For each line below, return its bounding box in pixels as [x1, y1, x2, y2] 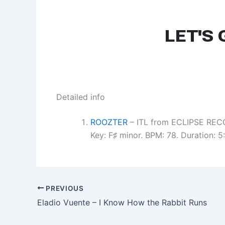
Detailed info [56, 91, 105, 102]
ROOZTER [90, 117, 128, 127]
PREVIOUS [44, 184, 84, 192]
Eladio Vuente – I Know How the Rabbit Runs [37, 197, 207, 208]
